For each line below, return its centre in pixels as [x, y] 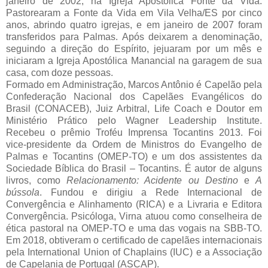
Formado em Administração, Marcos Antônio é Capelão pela [134, 85]
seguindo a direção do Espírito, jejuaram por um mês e [134, 49]
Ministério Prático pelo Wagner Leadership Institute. [134, 121]
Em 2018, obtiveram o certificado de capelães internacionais [134, 240]
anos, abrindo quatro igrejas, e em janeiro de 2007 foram [134, 25]
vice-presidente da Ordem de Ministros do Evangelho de [134, 145]
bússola [23, 193]
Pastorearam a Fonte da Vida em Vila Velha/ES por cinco [134, 13]
